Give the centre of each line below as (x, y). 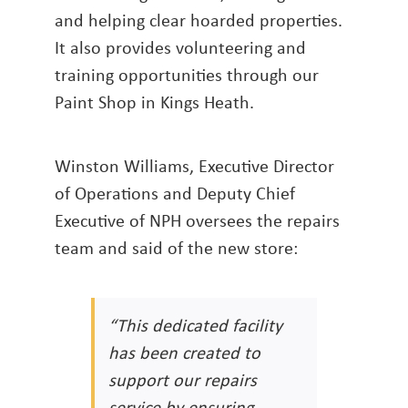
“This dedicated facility (195, 325)
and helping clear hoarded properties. (199, 20)
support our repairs (183, 380)
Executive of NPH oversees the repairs (197, 220)
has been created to (184, 352)
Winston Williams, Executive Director (194, 166)
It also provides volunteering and (180, 47)
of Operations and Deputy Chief (175, 193)
